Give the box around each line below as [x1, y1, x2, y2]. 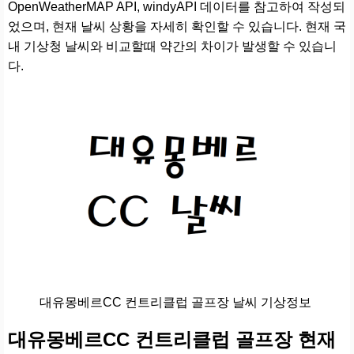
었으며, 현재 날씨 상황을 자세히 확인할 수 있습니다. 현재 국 [8, 19, 346, 33]
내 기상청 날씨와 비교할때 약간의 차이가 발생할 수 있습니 [8, 39, 337, 53]
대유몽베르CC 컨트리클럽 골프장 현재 [8, 328, 336, 350]
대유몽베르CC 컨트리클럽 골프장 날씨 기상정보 [40, 295, 311, 309]
